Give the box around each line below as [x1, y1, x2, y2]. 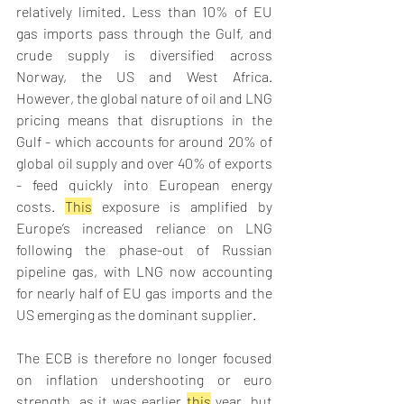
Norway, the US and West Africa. [16, 68, 272, 86]
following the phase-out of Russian [16, 241, 272, 259]
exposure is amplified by [92, 197, 272, 216]
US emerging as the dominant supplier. [16, 306, 259, 324]
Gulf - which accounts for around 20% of [16, 133, 272, 151]
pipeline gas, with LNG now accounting [16, 262, 272, 280]
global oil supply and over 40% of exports [16, 154, 272, 172]
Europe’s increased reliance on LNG [16, 219, 272, 237]
